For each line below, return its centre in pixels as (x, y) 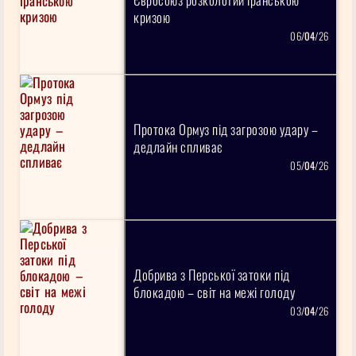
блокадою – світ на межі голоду (215, 292)
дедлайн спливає (178, 147)
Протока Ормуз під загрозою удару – (226, 130)
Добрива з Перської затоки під (212, 275)
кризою (152, 17)
